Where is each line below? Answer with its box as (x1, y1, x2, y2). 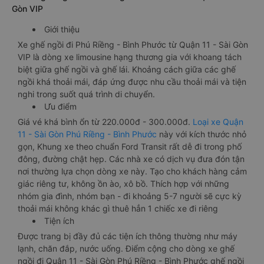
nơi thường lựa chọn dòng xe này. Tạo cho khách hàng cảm (18, 166, 247, 176)
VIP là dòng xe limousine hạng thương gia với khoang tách (18, 52, 242, 62)
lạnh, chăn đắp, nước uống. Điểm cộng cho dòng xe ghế (18, 243, 235, 253)
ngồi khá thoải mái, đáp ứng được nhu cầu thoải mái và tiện (18, 77, 246, 87)
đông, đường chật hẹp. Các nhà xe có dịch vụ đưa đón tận (18, 154, 245, 164)
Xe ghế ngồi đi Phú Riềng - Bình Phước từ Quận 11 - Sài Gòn (18, 39, 248, 49)
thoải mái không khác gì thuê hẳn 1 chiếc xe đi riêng (18, 203, 218, 213)
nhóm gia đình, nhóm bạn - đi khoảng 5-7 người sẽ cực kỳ (18, 191, 242, 201)
